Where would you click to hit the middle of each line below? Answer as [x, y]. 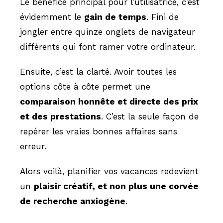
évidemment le [52, 17]
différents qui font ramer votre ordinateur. [108, 47]
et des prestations [60, 116]
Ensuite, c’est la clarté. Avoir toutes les [98, 72]
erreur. [33, 146]
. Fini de [163, 17]
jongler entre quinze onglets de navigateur [108, 32]
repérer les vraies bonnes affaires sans [99, 131]
